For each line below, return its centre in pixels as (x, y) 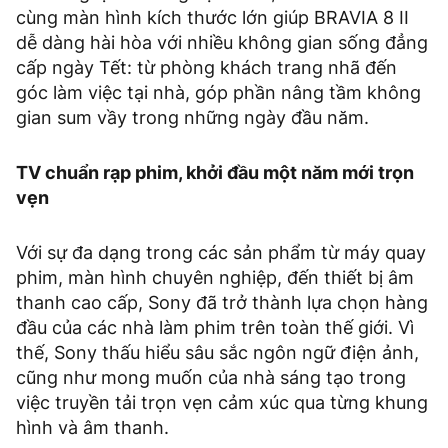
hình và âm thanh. (92, 427)
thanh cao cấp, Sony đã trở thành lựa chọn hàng (222, 302)
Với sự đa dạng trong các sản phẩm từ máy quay (221, 252)
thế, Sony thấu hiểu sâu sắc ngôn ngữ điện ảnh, (217, 352)
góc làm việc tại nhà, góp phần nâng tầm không (218, 92)
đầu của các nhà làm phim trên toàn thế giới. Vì (215, 327)
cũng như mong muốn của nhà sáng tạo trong (211, 377)
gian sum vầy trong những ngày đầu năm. (192, 117)
